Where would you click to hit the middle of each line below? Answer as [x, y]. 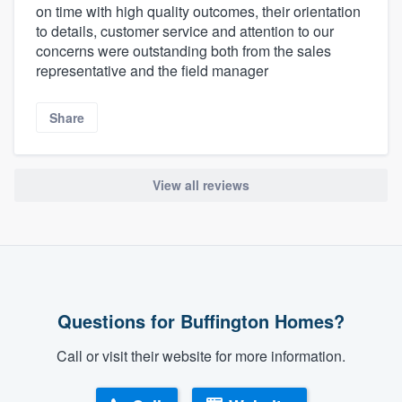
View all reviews [201, 185]
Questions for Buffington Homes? [201, 320]
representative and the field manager [152, 70]
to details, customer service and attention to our [185, 31]
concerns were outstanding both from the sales [184, 50]
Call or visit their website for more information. [201, 355]
